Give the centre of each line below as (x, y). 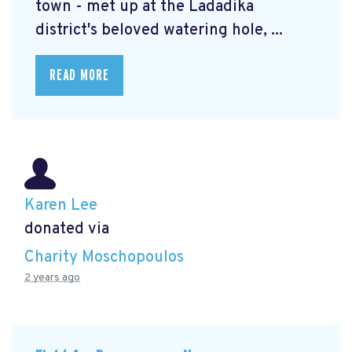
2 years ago (52, 277)
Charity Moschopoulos (104, 257)
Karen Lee (61, 206)
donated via (67, 229)
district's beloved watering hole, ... (159, 31)
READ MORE (79, 76)
